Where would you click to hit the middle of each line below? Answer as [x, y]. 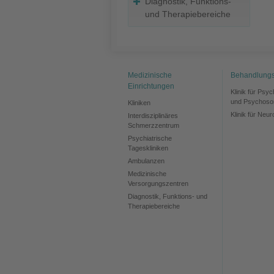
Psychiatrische [150, 139]
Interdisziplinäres [153, 116]
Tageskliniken [148, 148]
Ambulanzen [146, 161]
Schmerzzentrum [154, 126]
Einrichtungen [151, 87]
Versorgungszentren [158, 184]
